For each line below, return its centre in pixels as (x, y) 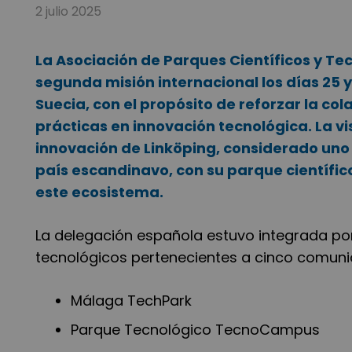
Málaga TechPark (133, 301)
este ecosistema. (101, 192)
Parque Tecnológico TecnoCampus (197, 330)
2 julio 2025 (68, 12)
